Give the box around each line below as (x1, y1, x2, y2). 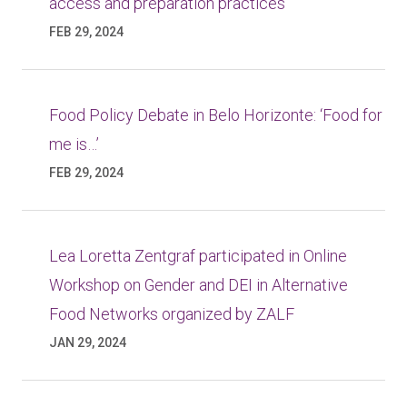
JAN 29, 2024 (49, 335, 126, 350)
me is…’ (49, 134, 99, 154)
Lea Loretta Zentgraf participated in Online (49, 246, 347, 265)
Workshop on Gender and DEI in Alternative (49, 275, 348, 294)
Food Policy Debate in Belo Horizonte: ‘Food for (49, 105, 382, 124)
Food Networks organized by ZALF (49, 304, 294, 323)
